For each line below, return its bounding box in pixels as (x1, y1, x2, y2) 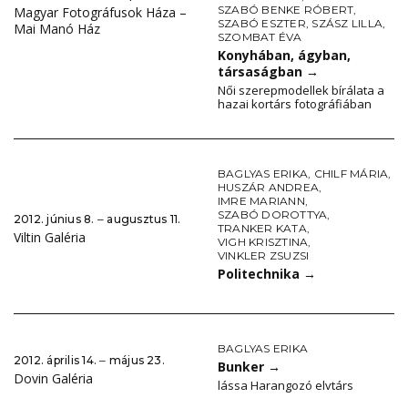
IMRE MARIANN (218, 194, 305, 209)
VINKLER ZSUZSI (218, 249, 310, 263)
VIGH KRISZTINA (218, 235, 309, 250)
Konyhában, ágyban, (218, 46, 351, 65)
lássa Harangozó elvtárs (218, 377, 353, 394)
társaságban (218, 63, 306, 81)
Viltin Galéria (14, 229, 86, 247)
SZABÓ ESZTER (218, 16, 306, 31)
